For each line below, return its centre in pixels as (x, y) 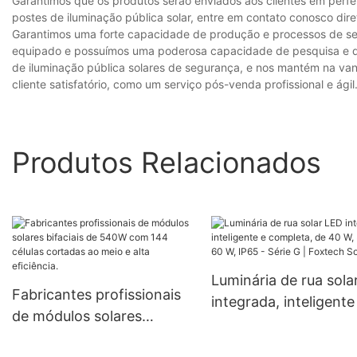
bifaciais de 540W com (89, 338)
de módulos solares (77, 316)
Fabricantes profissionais (96, 295)
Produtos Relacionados (167, 162)
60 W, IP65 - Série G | (282, 345)
